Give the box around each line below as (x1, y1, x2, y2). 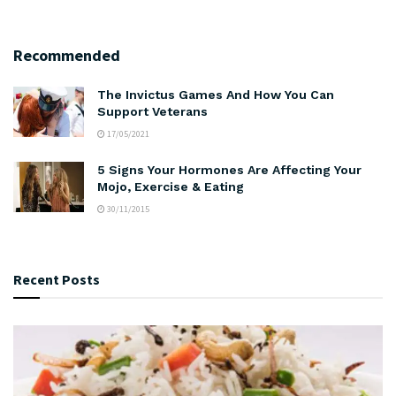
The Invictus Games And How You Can (97, 87, 334, 102)
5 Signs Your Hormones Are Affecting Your (97, 162, 362, 177)
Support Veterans (97, 103, 208, 118)
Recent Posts (13, 270, 100, 288)
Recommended (13, 44, 120, 65)
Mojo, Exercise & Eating (97, 179, 244, 194)
